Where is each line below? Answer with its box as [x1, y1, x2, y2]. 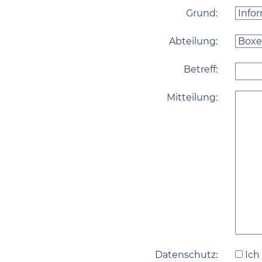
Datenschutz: [155, 249, 218, 260]
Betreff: [184, 64, 218, 75]
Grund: [186, 8, 218, 19]
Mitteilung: [167, 92, 218, 103]
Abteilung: [169, 36, 218, 47]
